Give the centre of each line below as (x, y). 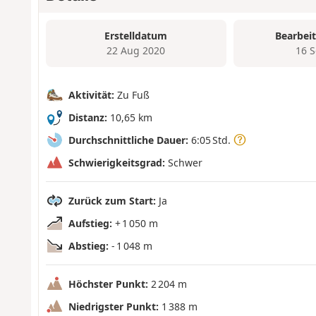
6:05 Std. (211, 140)
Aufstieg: (90, 223)
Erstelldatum (136, 36)
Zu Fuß (132, 95)
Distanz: (87, 117)
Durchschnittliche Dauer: (128, 140)
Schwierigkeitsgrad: (116, 162)
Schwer (183, 162)
